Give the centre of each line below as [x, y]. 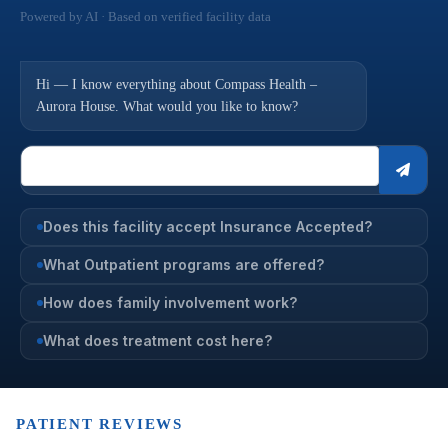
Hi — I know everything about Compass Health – [176, 84]
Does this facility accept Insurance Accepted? [207, 226]
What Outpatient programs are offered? [183, 264]
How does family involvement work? [170, 302]
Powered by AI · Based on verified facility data [145, 16]
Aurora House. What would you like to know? [167, 106]
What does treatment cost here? [157, 340]
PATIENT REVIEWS [99, 424]
